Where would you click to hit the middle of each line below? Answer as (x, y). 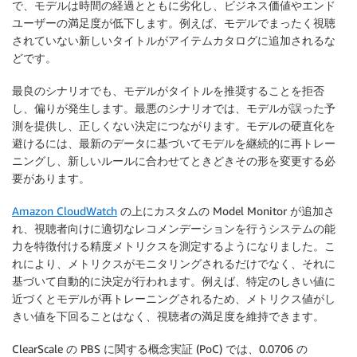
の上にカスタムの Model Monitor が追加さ (226, 210)
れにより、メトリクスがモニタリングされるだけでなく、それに (174, 263)
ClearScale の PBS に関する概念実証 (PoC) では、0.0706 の (160, 348)
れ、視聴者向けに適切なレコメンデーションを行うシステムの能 (174, 228)
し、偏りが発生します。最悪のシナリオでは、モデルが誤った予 (174, 108)
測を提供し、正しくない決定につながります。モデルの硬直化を (174, 125)
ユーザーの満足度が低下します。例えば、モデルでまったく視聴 (174, 22)
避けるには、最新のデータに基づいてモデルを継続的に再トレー (174, 143)
